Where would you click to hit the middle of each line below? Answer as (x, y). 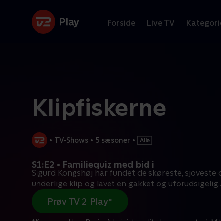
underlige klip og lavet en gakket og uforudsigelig (125, 184)
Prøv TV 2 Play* (80, 201)
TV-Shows (71, 140)
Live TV (161, 23)
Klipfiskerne (99, 108)
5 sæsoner (113, 140)
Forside (121, 23)
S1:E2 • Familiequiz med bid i (93, 165)
